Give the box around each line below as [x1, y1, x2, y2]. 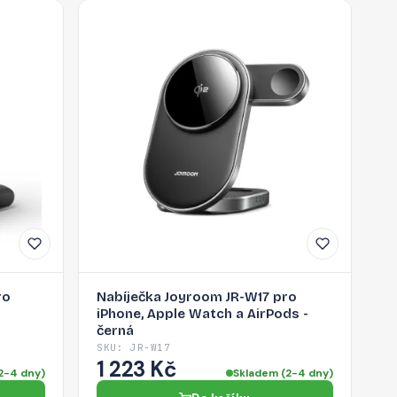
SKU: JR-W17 [97, 340, 171, 354]
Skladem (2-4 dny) [232, 365, 333, 380]
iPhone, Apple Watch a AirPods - [97, 305, 309, 322]
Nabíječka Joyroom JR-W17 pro [97, 288, 298, 305]
